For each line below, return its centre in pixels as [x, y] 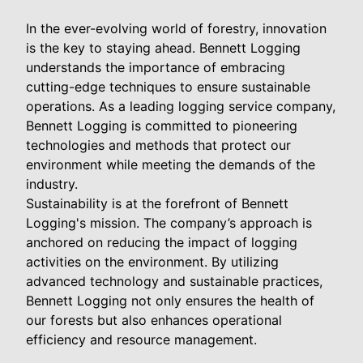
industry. [52, 184]
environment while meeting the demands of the [171, 165]
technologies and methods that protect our [158, 145]
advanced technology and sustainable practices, [174, 282]
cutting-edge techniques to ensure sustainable [168, 87]
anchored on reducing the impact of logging [162, 243]
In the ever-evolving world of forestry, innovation [176, 29]
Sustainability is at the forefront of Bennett [157, 204]
